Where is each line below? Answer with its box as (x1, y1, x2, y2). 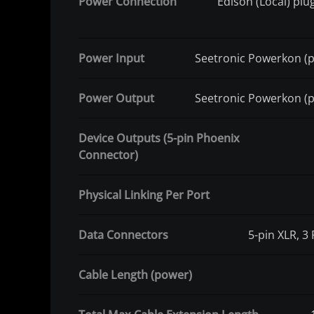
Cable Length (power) (78, 267, 192, 283)
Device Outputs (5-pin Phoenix (78, 130, 240, 146)
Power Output (78, 90, 154, 107)
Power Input (78, 50, 144, 67)
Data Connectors (78, 227, 168, 243)
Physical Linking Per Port (78, 187, 210, 203)
